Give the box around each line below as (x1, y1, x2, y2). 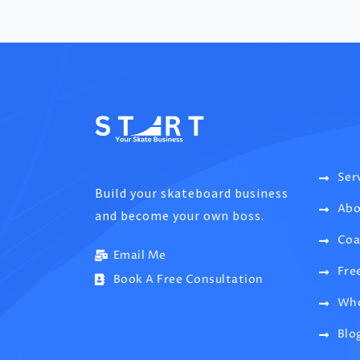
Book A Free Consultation (112, 272, 264, 288)
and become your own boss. (95, 207, 264, 224)
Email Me (112, 247, 166, 264)
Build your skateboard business (95, 185, 288, 202)
